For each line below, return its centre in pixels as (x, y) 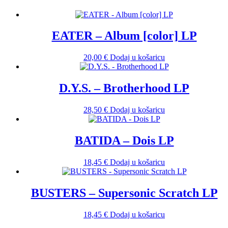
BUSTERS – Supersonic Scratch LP (124, 193)
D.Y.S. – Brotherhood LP (124, 88)
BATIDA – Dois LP (124, 141)
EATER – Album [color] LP (124, 36)
